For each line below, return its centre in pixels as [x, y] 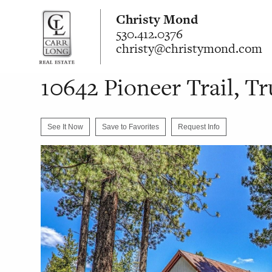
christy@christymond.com [189, 48]
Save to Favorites [131, 127]
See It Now [66, 127]
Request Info [199, 127]
